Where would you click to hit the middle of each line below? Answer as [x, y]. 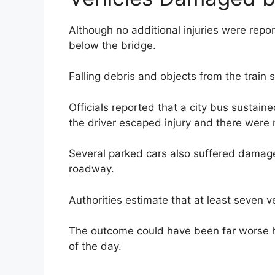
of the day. [95, 246]
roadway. [91, 169]
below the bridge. [112, 45]
